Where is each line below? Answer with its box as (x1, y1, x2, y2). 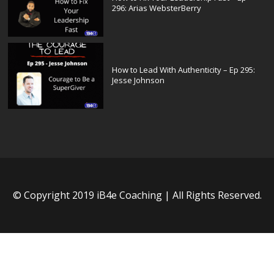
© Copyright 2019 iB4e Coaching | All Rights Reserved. (12, 188, 262, 202)
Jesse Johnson (112, 75, 165, 86)
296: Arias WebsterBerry (112, 2, 202, 14)
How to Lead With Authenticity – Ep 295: (112, 64, 256, 76)
